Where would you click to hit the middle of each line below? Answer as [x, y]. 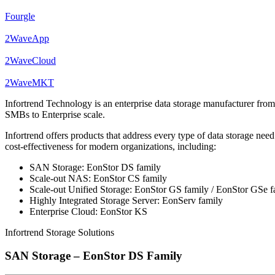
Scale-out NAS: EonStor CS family [98, 178]
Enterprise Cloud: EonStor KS [88, 211]
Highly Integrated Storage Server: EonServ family [126, 200]
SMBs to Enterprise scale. [55, 114]
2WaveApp [27, 38]
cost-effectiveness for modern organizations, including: [110, 146]
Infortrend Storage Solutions [60, 232]
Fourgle [20, 16]
